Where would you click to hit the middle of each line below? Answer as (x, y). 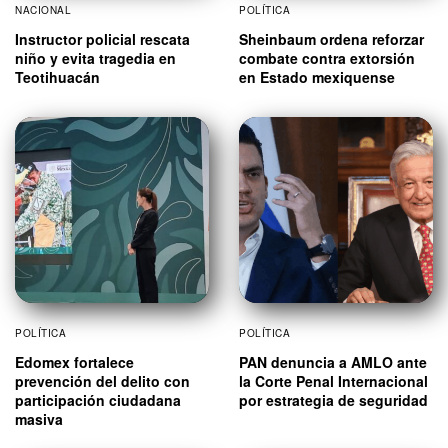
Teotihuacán (57, 77)
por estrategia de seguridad (333, 400)
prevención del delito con (102, 381)
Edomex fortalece (74, 362)
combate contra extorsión (327, 58)
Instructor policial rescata (102, 39)
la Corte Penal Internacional (333, 381)
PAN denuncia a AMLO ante (333, 362)
